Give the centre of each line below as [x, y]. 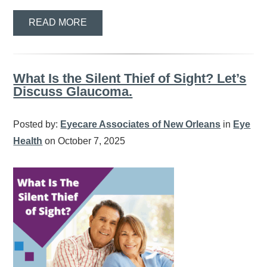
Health [28, 141]
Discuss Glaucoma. [73, 91]
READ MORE [58, 23]
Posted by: [37, 124]
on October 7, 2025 [84, 141]
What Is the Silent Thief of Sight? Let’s [130, 78]
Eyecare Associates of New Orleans [141, 124]
